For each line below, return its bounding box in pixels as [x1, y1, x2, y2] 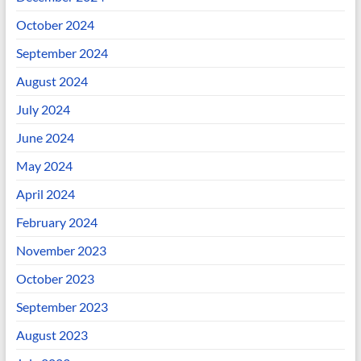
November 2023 [15, 242, 106, 258]
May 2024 [15, 157, 73, 173]
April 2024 [15, 185, 75, 201]
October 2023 [15, 270, 94, 286]
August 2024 [15, 73, 88, 89]
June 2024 [15, 129, 74, 145]
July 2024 [15, 101, 70, 117]
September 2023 [15, 298, 108, 314]
